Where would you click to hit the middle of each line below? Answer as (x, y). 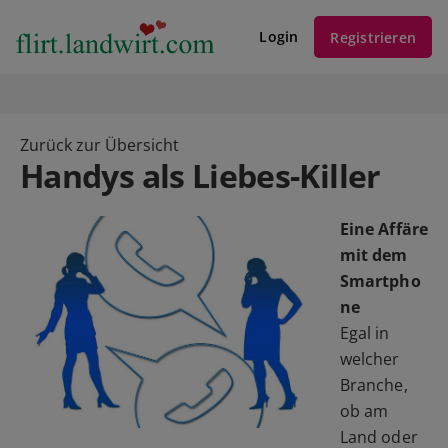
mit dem (374, 255)
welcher (370, 359)
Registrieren (373, 37)
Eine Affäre (384, 229)
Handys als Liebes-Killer (200, 175)
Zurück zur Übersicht (99, 145)
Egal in (365, 333)
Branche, (374, 385)
